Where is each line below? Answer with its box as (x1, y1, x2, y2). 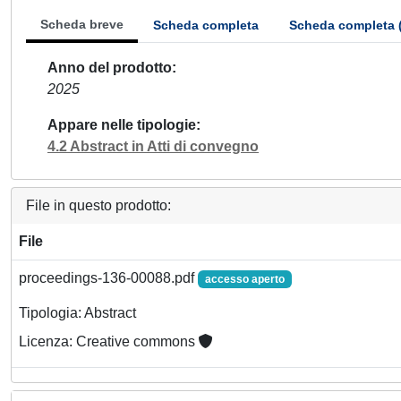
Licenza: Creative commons (19, 334, 199, 350)
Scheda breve (40, 17, 124, 31)
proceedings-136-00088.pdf (19, 270, 198, 286)
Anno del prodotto (47, 60, 172, 75)
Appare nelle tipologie (47, 117, 196, 132)
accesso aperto (204, 273, 285, 286)
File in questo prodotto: (26, 198, 171, 213)
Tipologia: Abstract (19, 305, 136, 321)
